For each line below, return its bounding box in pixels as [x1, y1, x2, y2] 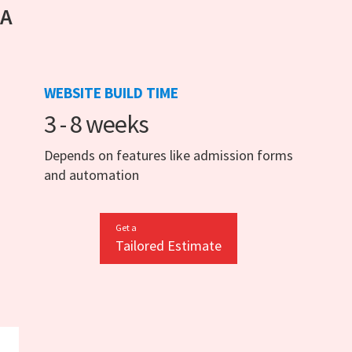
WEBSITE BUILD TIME [44, 83, 178, 103]
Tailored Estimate [115, 236, 222, 255]
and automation [44, 166, 139, 185]
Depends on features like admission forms [44, 146, 293, 165]
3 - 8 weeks [44, 108, 148, 141]
